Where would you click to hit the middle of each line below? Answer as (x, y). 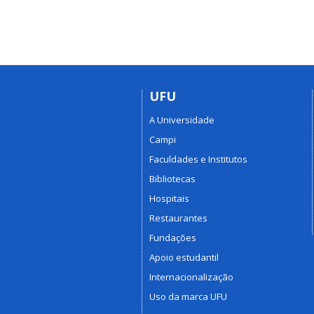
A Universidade (182, 120)
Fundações (173, 238)
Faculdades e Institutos (198, 159)
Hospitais (169, 199)
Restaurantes (178, 218)
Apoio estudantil (184, 258)
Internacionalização (191, 277)
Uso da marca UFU (188, 297)
